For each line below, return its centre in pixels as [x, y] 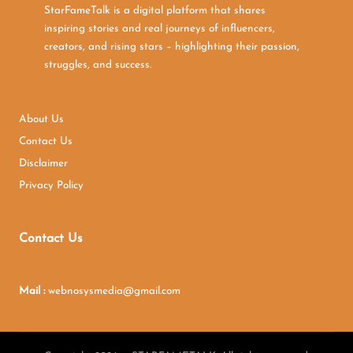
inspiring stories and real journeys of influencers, [160, 29]
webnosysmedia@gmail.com [114, 292]
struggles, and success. [98, 65]
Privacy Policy [51, 186]
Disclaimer [43, 164]
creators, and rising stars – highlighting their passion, [172, 47]
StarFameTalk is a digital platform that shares [155, 11]
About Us [41, 120]
